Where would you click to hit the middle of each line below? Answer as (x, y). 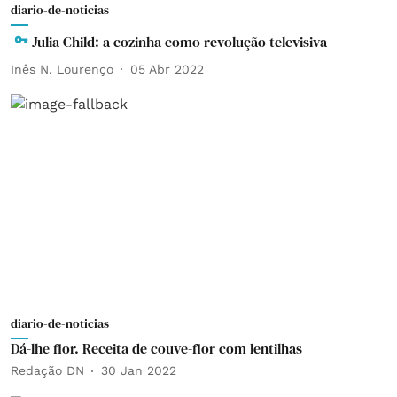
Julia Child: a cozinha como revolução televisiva (179, 42)
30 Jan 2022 (139, 370)
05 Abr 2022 (167, 69)
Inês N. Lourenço (62, 69)
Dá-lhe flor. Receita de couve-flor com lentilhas (156, 348)
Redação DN (47, 370)
